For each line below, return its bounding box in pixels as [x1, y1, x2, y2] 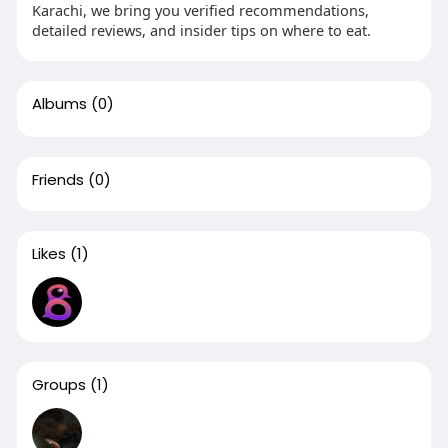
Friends [31, 168, 84, 190]
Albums [31, 92, 87, 114]
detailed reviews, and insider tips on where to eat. [31, 19, 371, 40]
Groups [31, 373, 86, 395]
